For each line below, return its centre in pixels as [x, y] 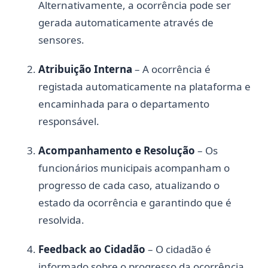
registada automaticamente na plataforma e [144, 86]
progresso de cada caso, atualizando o [129, 185]
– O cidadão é [178, 249]
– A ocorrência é [171, 69]
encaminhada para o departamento [124, 103]
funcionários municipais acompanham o [134, 167]
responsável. [69, 121]
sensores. [61, 39]
